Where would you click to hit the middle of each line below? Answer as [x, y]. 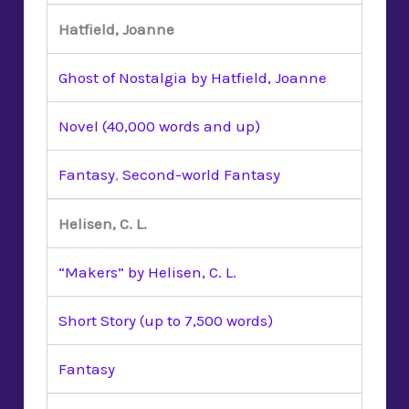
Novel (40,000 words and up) [159, 126]
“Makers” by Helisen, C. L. [147, 272]
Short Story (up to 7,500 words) [166, 320]
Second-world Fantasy [201, 174]
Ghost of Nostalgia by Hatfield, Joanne [193, 77]
